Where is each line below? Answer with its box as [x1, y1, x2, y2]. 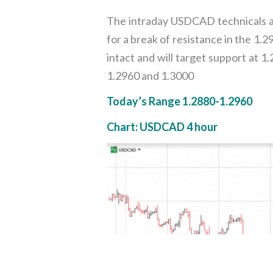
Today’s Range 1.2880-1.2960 [106, 94, 252, 108]
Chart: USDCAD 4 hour [106, 120, 218, 133]
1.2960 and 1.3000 [106, 69, 194, 82]
